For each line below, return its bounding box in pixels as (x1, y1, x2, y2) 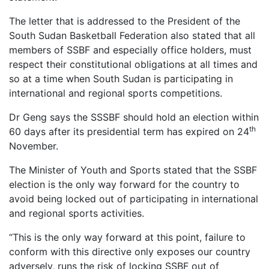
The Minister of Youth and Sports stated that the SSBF (9, 163, 257, 176)
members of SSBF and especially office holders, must (9, 43, 252, 56)
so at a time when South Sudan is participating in (9, 72, 233, 85)
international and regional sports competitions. (9, 86, 222, 99)
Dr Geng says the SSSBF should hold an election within (9, 110, 259, 123)
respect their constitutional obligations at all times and (9, 58, 258, 70)
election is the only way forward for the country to (9, 178, 240, 190)
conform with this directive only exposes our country (9, 245, 250, 258)
